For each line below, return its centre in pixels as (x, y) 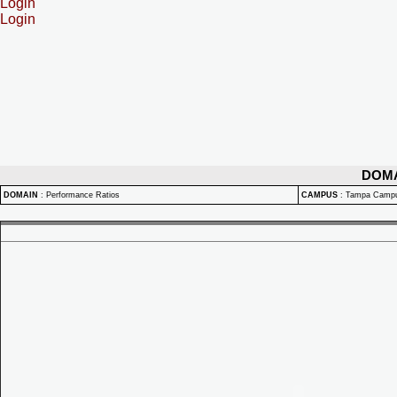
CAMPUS (319, 195)
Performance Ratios (83, 195)
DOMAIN (21, 195)
